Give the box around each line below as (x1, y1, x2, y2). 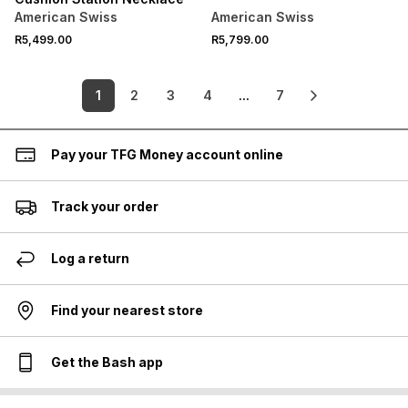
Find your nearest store (51, 302, 203, 318)
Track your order (51, 199, 158, 214)
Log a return (51, 250, 129, 266)
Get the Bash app (51, 354, 163, 370)
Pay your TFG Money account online (51, 147, 283, 162)
